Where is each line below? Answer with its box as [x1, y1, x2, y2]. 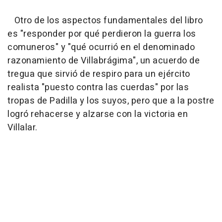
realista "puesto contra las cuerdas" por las [7, 80, 189, 94]
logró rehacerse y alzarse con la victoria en [7, 107, 188, 121]
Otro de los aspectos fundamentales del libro [7, 13, 203, 27]
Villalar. [7, 120, 38, 134]
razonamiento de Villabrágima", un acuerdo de [7, 54, 200, 67]
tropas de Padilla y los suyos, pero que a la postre [7, 94, 215, 108]
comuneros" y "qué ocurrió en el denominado [7, 40, 195, 54]
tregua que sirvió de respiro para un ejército [7, 67, 190, 81]
